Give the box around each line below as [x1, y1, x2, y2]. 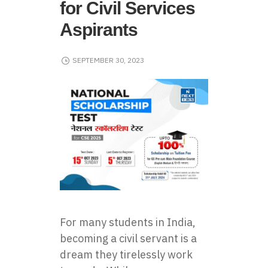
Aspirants [60, 20, 138, 39]
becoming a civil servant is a [60, 232, 197, 245]
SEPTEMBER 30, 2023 [72, 56, 144, 65]
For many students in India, [60, 215, 196, 229]
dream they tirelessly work [60, 248, 193, 261]
